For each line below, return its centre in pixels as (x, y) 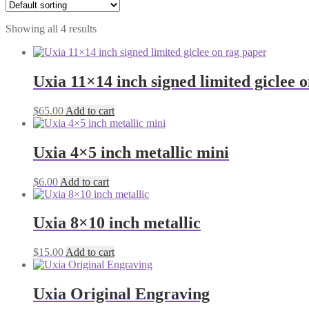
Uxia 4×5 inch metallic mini (131, 152)
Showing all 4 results (51, 28)
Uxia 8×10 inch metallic (117, 223)
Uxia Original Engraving (121, 294)
